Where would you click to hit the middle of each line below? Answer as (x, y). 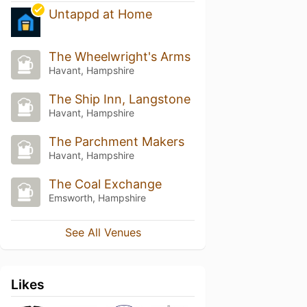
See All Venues (103, 232)
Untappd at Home (100, 14)
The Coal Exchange (105, 184)
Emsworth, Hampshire (97, 197)
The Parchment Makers (116, 142)
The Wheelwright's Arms (119, 57)
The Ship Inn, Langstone (119, 99)
